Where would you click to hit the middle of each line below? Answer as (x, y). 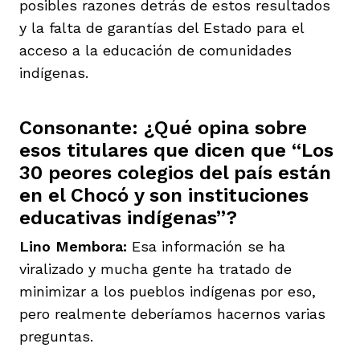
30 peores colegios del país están (175, 172)
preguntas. (56, 336)
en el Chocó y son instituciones (164, 195)
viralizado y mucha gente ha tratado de (155, 268)
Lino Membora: (76, 246)
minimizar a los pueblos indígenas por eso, (168, 291)
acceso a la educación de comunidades (155, 50)
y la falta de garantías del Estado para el (162, 27)
